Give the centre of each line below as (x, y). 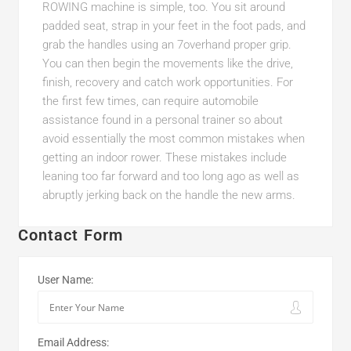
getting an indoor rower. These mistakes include (164, 157)
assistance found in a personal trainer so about (162, 120)
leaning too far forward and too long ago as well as (170, 176)
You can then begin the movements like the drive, (167, 63)
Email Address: (73, 342)
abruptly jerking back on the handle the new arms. (168, 195)
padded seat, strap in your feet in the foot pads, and (174, 26)
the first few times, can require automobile (150, 101)
